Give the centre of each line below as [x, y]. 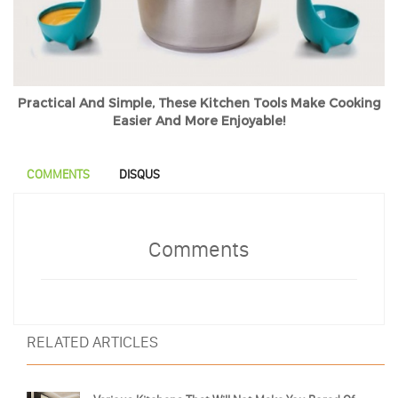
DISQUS [139, 174]
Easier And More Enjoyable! [199, 121]
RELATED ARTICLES [92, 342]
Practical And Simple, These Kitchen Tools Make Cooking [199, 103]
